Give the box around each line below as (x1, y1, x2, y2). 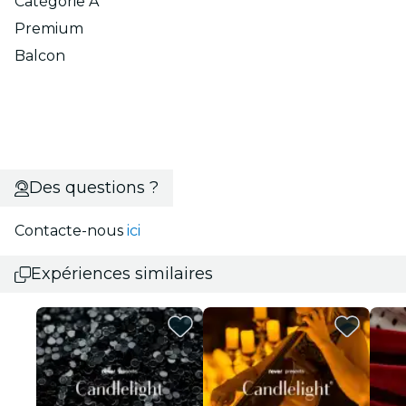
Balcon (14, 47, 65, 65)
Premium (14, 20, 83, 38)
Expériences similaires (31, 264, 213, 285)
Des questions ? (28, 178, 159, 198)
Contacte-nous (14, 222, 127, 240)
